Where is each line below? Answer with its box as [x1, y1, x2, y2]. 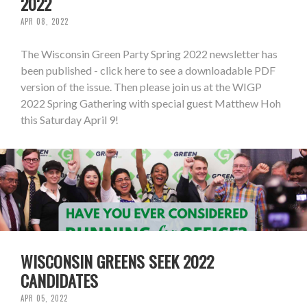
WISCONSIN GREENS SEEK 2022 [21, 249, 214, 274]
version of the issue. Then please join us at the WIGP [21, 80, 262, 94]
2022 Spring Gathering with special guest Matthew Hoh [21, 97, 281, 110]
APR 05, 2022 [21, 293, 68, 304]
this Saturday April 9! [21, 113, 119, 127]
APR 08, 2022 [21, 16, 69, 27]
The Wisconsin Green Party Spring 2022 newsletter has [21, 47, 278, 61]
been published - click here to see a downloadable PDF [21, 64, 275, 77]
